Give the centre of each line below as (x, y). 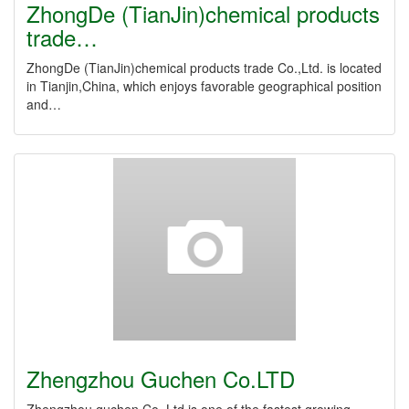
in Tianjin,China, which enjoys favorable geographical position (204, 86)
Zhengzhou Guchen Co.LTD (161, 378)
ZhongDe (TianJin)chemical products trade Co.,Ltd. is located (204, 68)
